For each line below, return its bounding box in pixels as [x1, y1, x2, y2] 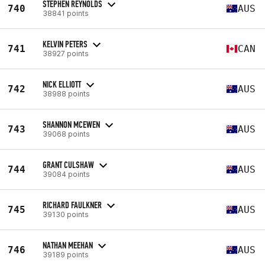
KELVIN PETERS [43, 38, 88, 50]
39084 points [43, 169, 90, 179]
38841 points [43, 8, 89, 18]
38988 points [43, 89, 90, 98]
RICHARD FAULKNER [43, 199, 102, 211]
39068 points [43, 129, 90, 138]
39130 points [43, 209, 89, 219]
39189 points [43, 250, 89, 259]
